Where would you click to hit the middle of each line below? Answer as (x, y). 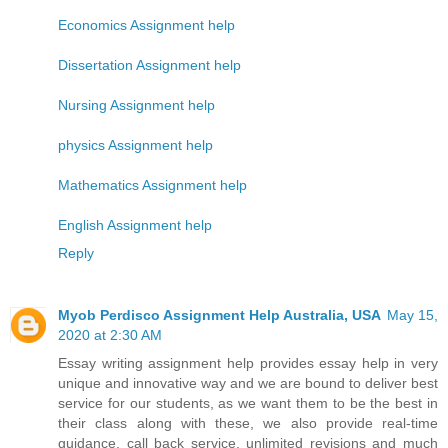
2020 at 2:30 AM (110, 334)
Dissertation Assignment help (149, 64)
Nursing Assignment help (136, 104)
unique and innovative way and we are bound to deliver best (248, 382)
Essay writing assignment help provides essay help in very (248, 362)
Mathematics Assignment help (152, 184)
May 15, (412, 314)
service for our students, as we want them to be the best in (248, 402)
